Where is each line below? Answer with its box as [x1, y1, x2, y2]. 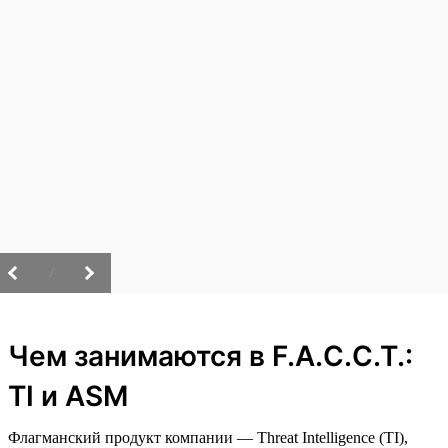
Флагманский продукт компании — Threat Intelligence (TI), [8, 428, 408, 446]
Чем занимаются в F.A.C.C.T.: [8, 338, 413, 373]
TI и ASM [8, 378, 128, 413]
